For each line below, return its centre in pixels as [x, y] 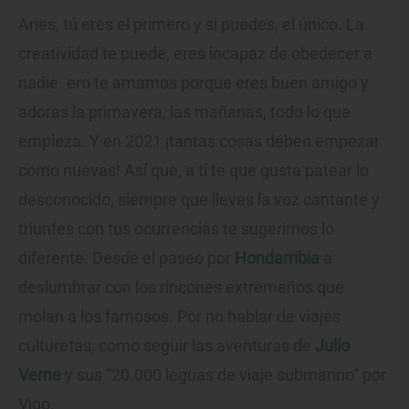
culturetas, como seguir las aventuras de [167, 346]
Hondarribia [277, 258]
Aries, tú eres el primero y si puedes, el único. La [191, 24]
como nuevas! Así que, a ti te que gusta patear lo [194, 170]
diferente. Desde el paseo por [126, 258]
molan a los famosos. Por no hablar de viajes [179, 316]
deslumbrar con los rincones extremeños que [181, 287]
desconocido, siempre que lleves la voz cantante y [199, 199]
